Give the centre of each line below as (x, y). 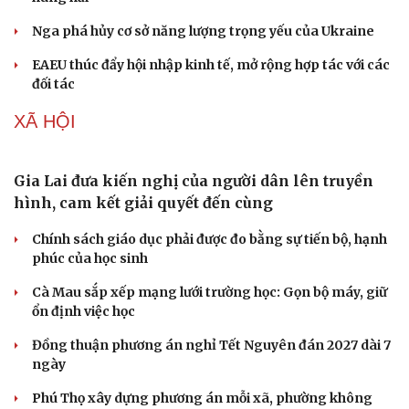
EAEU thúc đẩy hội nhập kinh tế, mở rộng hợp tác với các (211, 65)
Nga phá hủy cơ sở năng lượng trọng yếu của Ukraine (203, 31)
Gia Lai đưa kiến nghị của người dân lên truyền (194, 377)
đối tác (53, 84)
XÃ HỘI (45, 122)
